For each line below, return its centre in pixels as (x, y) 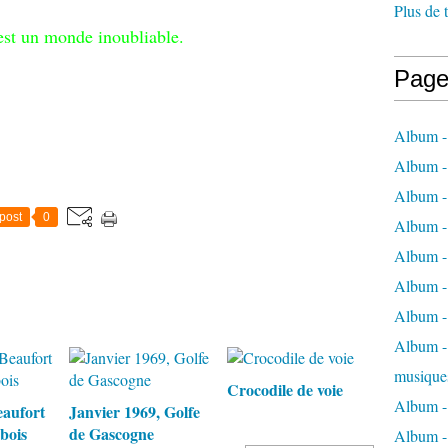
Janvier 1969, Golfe (134, 411)
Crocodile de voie (284, 389)
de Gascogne (111, 433)
